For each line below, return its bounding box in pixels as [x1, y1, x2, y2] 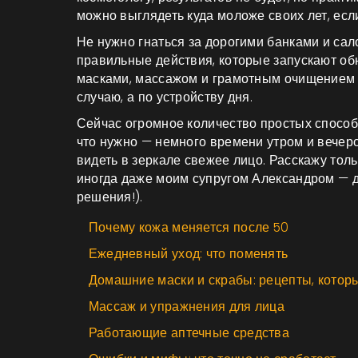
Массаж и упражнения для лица [88, 297, 285, 315]
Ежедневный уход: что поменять [88, 245, 288, 262]
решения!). [76, 188, 143, 205]
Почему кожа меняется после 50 [88, 218, 289, 236]
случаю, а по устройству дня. [76, 88, 253, 105]
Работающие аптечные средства [88, 324, 290, 341]
